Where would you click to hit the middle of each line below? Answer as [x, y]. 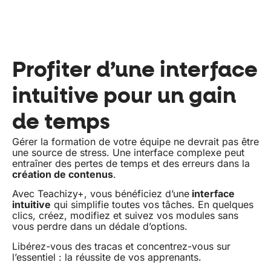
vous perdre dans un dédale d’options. [100, 227]
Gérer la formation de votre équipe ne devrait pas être [135, 141]
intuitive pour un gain [124, 96]
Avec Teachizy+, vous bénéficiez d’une [101, 194]
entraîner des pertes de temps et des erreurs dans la [131, 163]
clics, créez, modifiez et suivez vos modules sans [125, 216]
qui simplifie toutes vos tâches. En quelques [152, 205]
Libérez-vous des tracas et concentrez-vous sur [121, 246]
